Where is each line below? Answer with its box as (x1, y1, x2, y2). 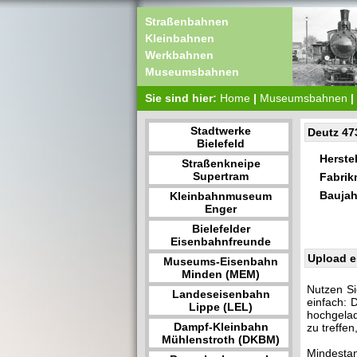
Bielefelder (191, 222, 250, 235)
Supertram (193, 170, 249, 182)
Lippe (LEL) (189, 300, 253, 313)
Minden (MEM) (182, 268, 260, 280)
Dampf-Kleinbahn (173, 320, 269, 333)
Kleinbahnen (145, 32, 214, 45)
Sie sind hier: (145, 92, 220, 104)
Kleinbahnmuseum (170, 190, 272, 202)
